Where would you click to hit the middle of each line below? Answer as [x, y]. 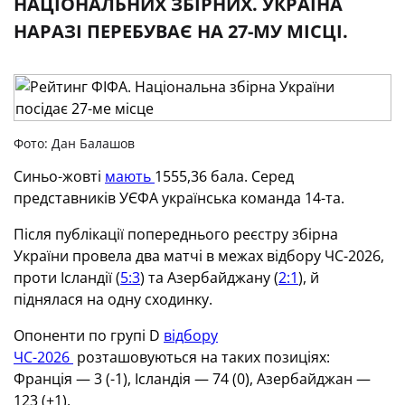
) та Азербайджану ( [209, 278]
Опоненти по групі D [89, 335]
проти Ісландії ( [67, 278]
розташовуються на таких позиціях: [202, 357]
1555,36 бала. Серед [224, 176]
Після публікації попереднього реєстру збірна [176, 234]
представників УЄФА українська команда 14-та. [179, 198]
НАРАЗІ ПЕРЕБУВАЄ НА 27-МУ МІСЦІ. [181, 31]
